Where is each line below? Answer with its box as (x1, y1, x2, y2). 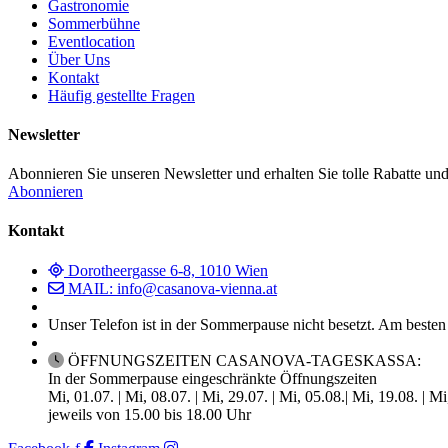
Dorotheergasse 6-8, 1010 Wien (68, 261, 268, 279)
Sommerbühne (48, 14, 140, 32)
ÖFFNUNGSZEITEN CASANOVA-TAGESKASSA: (68, 351, 421, 369)
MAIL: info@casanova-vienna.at (68, 279, 277, 297)
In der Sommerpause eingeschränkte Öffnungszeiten (48, 369, 377, 387)
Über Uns (48, 50, 110, 68)
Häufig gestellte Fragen (48, 86, 195, 104)
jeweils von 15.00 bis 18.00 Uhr (48, 405, 251, 423)
